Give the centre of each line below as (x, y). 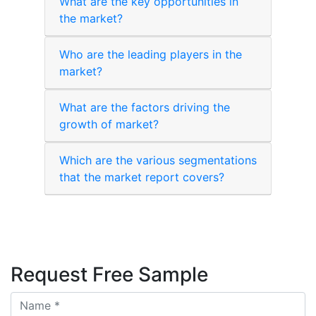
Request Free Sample (109, 275)
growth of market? (109, 124)
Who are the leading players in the (151, 55)
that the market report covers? (142, 177)
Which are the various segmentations (158, 160)
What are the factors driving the (145, 108)
